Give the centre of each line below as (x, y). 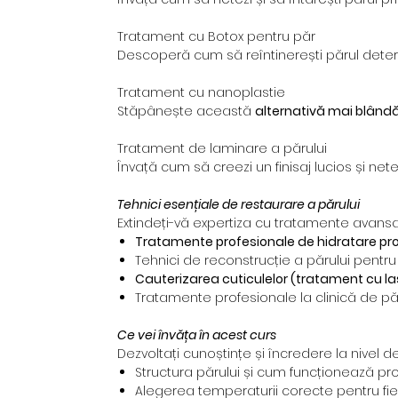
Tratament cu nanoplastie (201, 93)
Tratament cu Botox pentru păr (216, 37)
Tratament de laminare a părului (222, 149)
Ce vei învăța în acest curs (197, 335)
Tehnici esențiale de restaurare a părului (239, 205)
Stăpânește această (186, 111)
